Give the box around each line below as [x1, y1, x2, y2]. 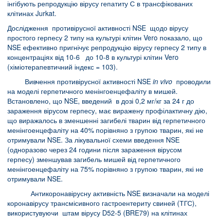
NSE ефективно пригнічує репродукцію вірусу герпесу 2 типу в [7, 42, 206, 52]
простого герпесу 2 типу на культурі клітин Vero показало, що [7, 32, 202, 42]
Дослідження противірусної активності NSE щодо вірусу [7, 22, 188, 33]
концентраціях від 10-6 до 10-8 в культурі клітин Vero [7, 52, 179, 62]
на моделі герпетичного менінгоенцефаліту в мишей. [7, 86, 178, 96]
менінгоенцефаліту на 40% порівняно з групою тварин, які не [7, 125, 203, 135]
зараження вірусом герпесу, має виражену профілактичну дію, [7, 105, 207, 115]
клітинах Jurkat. [7, 8, 56, 18]
